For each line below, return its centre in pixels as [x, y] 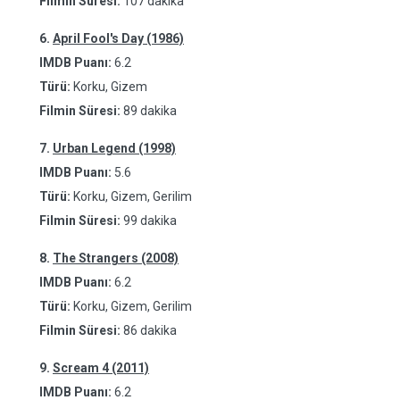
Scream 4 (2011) [101, 368]
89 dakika [150, 111]
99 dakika [150, 221]
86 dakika [150, 330]
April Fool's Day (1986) [118, 38]
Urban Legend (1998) [114, 148]
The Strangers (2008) [116, 258]
